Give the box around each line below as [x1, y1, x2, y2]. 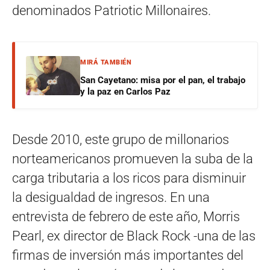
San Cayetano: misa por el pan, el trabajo [80, 75, 245, 86]
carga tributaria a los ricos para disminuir [12, 171, 246, 186]
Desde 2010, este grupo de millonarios [12, 132, 229, 148]
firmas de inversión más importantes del [12, 248, 243, 263]
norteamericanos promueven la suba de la [12, 151, 253, 167]
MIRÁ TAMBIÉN [80, 58, 131, 67]
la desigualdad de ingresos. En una [12, 190, 210, 206]
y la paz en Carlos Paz [80, 86, 171, 98]
